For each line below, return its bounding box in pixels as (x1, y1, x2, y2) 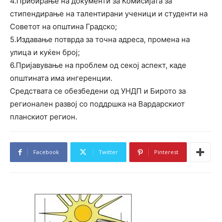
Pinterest (154, 148, 178, 156)
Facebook (33, 148, 59, 156)
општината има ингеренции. (10, 73, 112, 83)
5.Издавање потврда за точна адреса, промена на (10, 35, 190, 45)
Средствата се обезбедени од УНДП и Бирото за (10, 86, 186, 96)
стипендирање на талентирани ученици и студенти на (10, 9, 208, 19)
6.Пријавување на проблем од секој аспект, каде (10, 60, 186, 70)
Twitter (99, 148, 118, 156)
